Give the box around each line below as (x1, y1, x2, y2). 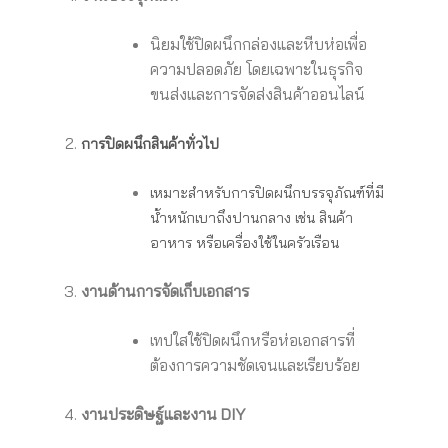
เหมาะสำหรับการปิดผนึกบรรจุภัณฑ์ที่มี (149, 184, 384, 203)
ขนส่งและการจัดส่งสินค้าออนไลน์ (149, 84, 365, 105)
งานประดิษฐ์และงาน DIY (80, 404, 245, 425)
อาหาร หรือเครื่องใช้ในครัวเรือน (149, 234, 339, 253)
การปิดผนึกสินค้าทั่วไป (80, 135, 219, 154)
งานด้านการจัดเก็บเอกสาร (80, 281, 249, 302)
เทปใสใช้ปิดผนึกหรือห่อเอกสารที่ (149, 330, 355, 351)
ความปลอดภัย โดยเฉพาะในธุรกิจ (149, 59, 363, 80)
